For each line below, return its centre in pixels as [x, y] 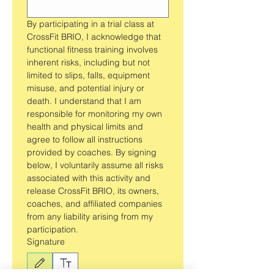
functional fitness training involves [92, 50]
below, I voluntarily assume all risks [95, 165]
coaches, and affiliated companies [94, 204]
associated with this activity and [89, 178]
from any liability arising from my [90, 217]
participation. [53, 230]
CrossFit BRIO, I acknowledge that [94, 37]
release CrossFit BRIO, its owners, [93, 191]
